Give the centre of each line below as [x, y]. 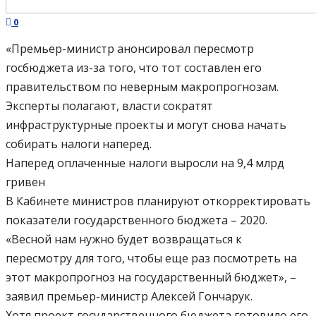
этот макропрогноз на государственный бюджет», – [151, 278]
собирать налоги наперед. [79, 144]
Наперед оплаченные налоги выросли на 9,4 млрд [145, 163]
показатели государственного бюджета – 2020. [136, 220]
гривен [25, 182]
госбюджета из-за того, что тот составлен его [134, 68]
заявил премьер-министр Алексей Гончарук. [129, 297]
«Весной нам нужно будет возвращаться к [124, 239]
